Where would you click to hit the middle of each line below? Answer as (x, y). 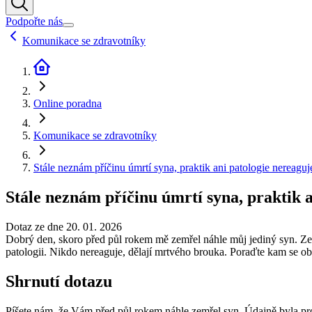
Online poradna (68, 104)
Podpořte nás (34, 22)
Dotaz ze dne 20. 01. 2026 (64, 226)
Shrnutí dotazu (59, 281)
